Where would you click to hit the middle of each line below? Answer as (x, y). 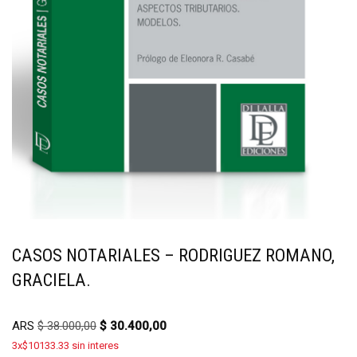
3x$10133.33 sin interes (65, 345)
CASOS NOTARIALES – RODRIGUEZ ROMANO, (173, 255)
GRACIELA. (51, 279)
